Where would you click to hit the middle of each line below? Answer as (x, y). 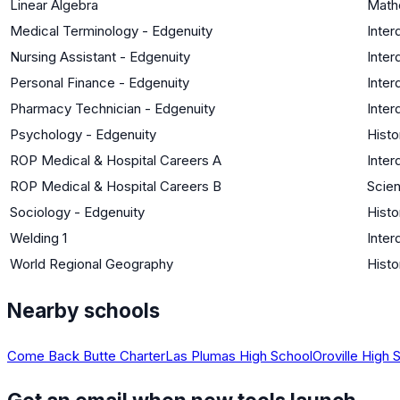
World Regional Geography (92, 263)
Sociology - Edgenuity (77, 212)
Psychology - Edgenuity (83, 134)
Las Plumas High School (239, 355)
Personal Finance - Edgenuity (100, 82)
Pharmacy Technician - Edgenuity (112, 108)
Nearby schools (83, 311)
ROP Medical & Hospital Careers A (116, 160)
